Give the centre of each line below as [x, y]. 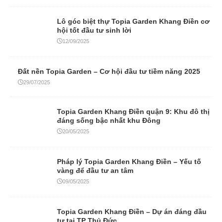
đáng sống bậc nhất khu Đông [109, 120]
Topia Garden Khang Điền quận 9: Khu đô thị [133, 111]
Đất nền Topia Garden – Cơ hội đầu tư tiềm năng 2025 [109, 71]
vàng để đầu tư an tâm [95, 170]
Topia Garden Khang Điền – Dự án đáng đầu [132, 211]
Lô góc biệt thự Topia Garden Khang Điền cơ [133, 21]
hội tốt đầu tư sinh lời [94, 30]
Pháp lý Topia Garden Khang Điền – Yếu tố [129, 161]
